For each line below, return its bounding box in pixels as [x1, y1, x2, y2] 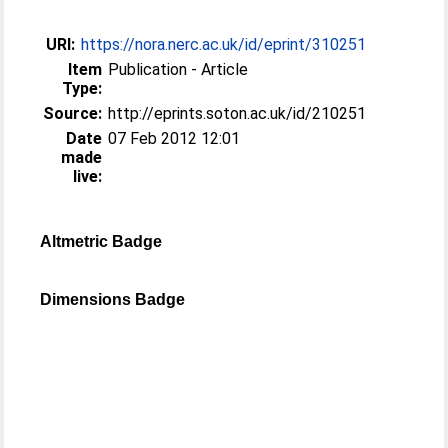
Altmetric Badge [40, 233, 163, 250]
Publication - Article [108, 60, 249, 79]
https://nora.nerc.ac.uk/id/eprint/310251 [81, 35, 367, 54]
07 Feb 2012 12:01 [108, 129, 241, 148]
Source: [43, 104, 103, 123]
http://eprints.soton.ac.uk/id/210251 [108, 104, 367, 123]
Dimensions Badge [40, 291, 186, 308]
